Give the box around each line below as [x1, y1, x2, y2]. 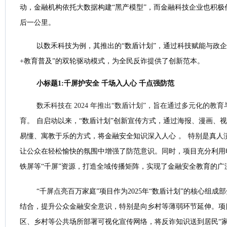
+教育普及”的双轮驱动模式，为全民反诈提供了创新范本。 [20, 57, 204, 65]
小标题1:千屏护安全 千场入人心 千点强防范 [36, 80, 174, 87]
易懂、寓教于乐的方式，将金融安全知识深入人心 [20, 132, 176, 140]
